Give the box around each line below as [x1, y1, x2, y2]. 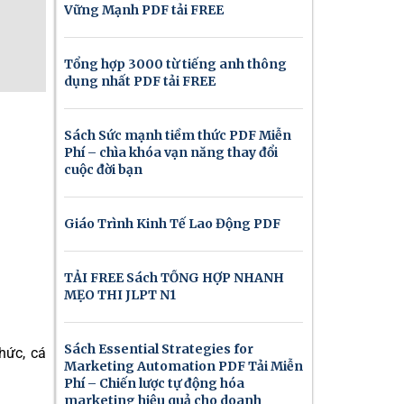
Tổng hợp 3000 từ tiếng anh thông [64, 56, 287, 72]
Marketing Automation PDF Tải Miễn [64, 358, 303, 374]
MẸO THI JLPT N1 [64, 287, 176, 303]
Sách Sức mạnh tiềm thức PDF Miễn [64, 127, 291, 143]
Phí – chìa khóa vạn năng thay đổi [64, 144, 278, 161]
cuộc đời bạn [64, 161, 142, 178]
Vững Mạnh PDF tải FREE [64, 2, 224, 18]
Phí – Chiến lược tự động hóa [64, 375, 244, 391]
